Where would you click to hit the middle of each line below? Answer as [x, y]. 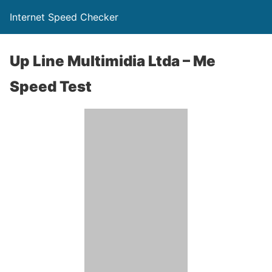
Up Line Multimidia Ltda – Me [113, 61]
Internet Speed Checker [64, 17]
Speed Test [51, 87]
